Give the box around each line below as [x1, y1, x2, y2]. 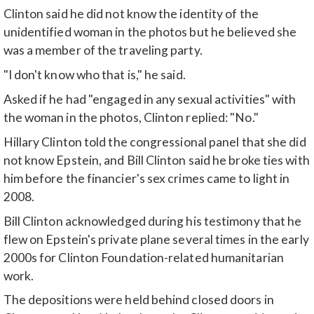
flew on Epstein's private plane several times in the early [3, 231, 309, 247]
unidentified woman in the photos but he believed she [3, 25, 297, 40]
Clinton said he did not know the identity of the [3, 6, 259, 22]
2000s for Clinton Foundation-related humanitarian [3, 250, 284, 265]
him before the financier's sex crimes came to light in [3, 170, 290, 186]
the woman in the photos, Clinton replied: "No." [3, 110, 259, 125]
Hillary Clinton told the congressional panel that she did [3, 134, 306, 149]
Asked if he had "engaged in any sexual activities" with [3, 92, 296, 107]
